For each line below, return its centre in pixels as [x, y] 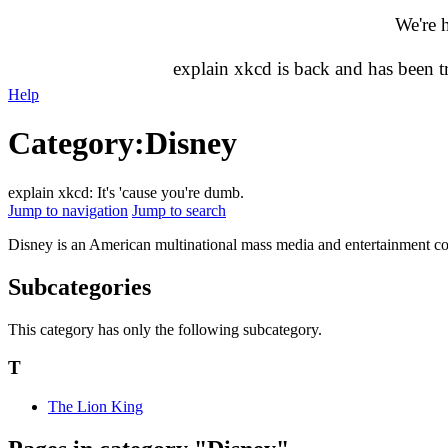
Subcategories [79, 286]
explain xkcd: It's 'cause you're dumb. [126, 192]
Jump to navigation [68, 210]
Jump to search [179, 210]
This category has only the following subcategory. [165, 329]
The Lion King [95, 407]
